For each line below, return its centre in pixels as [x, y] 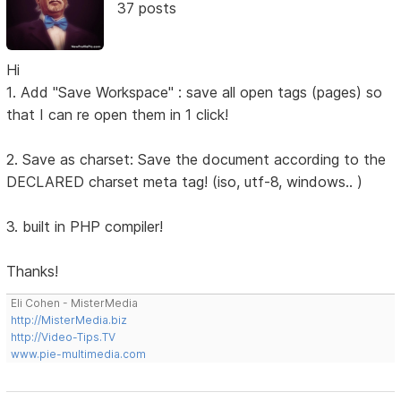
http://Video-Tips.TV [64, 337]
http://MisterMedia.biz [69, 320]
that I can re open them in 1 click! [118, 114]
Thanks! [33, 271]
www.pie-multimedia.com [79, 354]
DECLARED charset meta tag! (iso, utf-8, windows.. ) [185, 181]
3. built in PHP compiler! [85, 226]
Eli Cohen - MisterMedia [75, 303]
